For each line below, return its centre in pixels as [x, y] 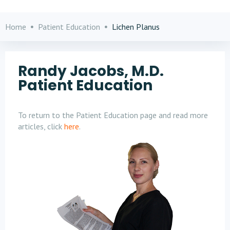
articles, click [41, 126]
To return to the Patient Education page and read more [113, 115]
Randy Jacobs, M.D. [91, 71]
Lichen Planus [136, 27]
